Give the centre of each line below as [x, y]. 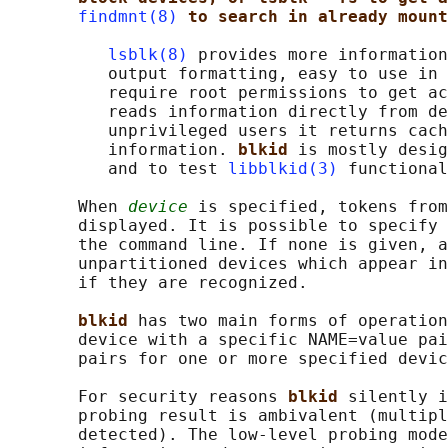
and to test [118, 169]
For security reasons [148, 397]
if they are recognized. [158, 283]
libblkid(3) [283, 169]
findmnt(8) [128, 17]
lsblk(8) [148, 55]
